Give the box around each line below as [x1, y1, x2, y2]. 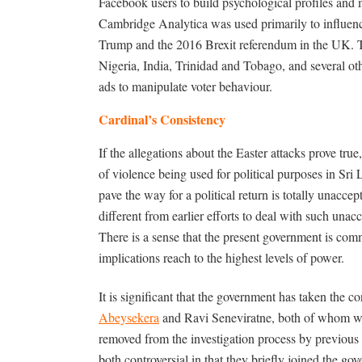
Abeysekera [99, 309, 159, 326]
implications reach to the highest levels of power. [99, 249, 344, 266]
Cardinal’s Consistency [99, 110, 225, 128]
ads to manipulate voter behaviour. [99, 78, 272, 95]
